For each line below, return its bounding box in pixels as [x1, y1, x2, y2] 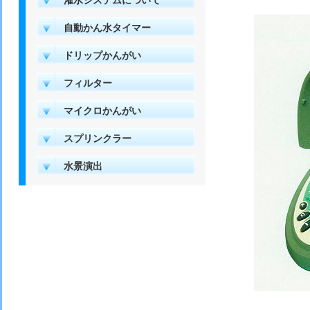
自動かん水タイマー [64, 23, 151, 33]
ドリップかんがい [64, 51, 141, 61]
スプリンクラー [64, 134, 131, 144]
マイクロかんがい [64, 106, 141, 116]
